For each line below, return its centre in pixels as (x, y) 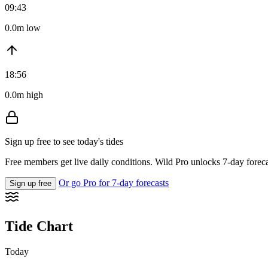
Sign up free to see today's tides (64, 142)
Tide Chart (39, 226)
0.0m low (23, 28)
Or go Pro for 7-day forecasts (114, 183)
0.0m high (24, 95)
